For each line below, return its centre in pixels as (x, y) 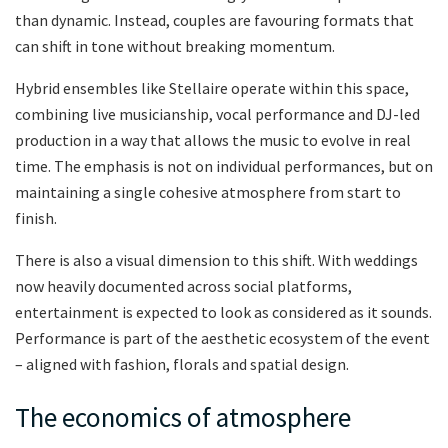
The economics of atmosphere (183, 417)
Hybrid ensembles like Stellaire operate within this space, (212, 87)
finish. (36, 217)
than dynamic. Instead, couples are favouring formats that (214, 19)
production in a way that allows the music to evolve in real (213, 139)
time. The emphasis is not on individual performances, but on (224, 165)
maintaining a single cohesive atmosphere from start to (208, 191)
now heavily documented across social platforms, (183, 285)
